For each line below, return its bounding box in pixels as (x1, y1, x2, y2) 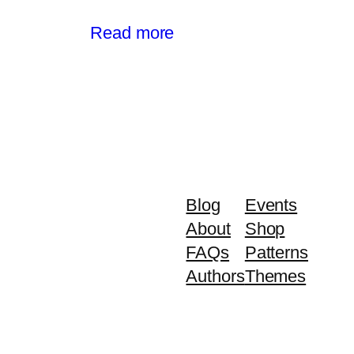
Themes (244, 266, 307, 287)
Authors (186, 266, 245, 287)
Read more (90, 23, 175, 43)
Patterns (244, 243, 308, 263)
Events (244, 195, 298, 216)
